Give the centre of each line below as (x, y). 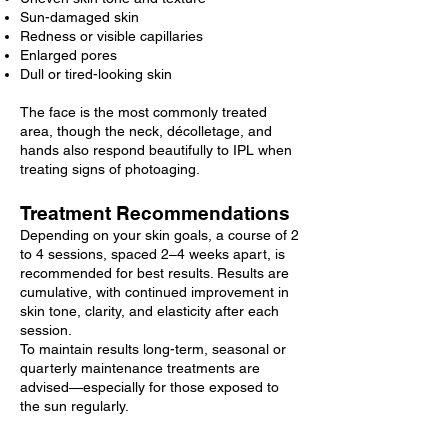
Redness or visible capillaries (111, 35)
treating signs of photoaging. (110, 168)
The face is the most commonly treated (143, 111)
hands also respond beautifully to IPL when (156, 149)
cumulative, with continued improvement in (154, 291)
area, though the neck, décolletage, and (146, 130)
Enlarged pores (68, 54)
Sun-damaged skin (79, 16)
